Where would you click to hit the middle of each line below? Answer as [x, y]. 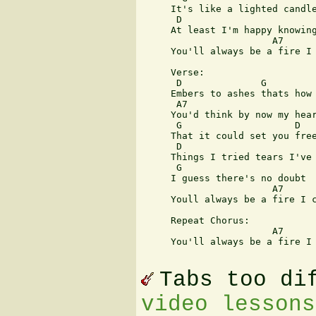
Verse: [174, 73]
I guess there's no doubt [224, 178]
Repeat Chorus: [196, 221]
